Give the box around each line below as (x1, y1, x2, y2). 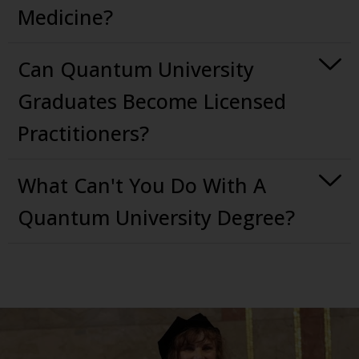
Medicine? (18, 3, 113, 31)
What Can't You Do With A (18, 171, 266, 200)
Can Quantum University (18, 55, 254, 83)
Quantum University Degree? (18, 204, 295, 232)
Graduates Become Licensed (18, 87, 286, 115)
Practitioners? (18, 119, 149, 147)
